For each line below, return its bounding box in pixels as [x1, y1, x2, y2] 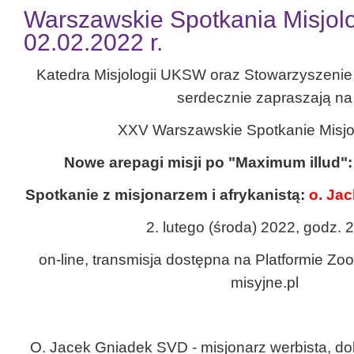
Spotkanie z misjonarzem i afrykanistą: [24, 186, 309, 203]
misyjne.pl [231, 273, 299, 291]
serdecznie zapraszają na [177, 88, 352, 106]
